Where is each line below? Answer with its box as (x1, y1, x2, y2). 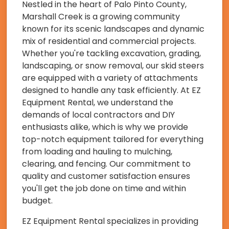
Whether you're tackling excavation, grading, (22, 48, 201, 60)
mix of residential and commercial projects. (22, 35, 196, 48)
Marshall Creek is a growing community (22, 11, 180, 23)
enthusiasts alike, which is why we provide (22, 121, 188, 133)
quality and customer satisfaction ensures (22, 170, 190, 182)
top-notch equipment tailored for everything (22, 133, 203, 146)
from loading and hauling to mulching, (22, 146, 172, 158)
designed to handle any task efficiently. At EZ (22, 84, 201, 97)
